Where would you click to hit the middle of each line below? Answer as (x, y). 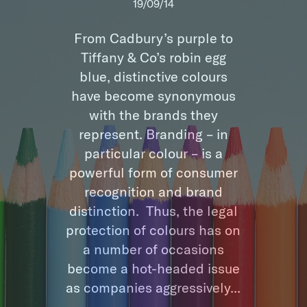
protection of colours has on (153, 230)
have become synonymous (153, 95)
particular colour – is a (153, 153)
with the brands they (153, 114)
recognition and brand (153, 191)
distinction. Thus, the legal (153, 210)
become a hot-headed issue (153, 268)
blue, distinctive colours (153, 76)
